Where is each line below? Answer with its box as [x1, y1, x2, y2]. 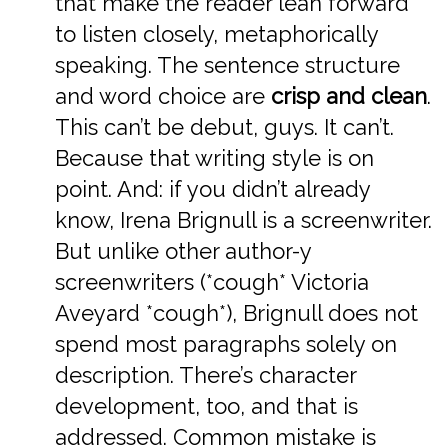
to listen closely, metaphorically [55, 20, 378, 47]
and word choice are [55, 82, 271, 109]
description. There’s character [55, 361, 356, 388]
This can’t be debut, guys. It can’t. [55, 113, 394, 140]
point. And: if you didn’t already [55, 175, 370, 202]
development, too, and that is [55, 392, 358, 419]
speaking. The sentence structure [55, 51, 400, 78]
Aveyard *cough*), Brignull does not [55, 299, 418, 326]
